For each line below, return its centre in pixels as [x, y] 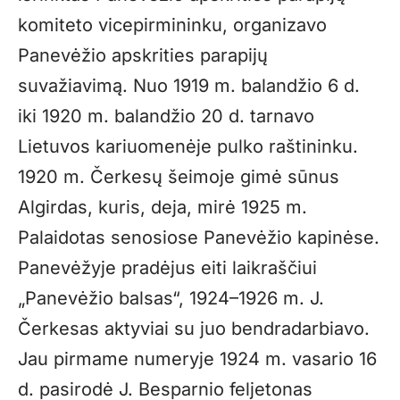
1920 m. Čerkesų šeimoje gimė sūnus [179, 176]
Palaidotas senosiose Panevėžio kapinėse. [199, 237]
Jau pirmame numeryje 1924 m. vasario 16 [197, 358]
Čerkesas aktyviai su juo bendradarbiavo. [194, 328]
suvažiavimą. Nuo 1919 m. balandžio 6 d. [189, 85]
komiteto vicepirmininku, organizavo [172, 25]
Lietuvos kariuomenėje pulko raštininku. [188, 146]
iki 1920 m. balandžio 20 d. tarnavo [166, 116]
